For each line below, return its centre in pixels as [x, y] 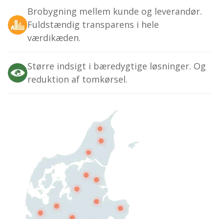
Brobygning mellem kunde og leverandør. [115, 11]
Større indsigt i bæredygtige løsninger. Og [117, 66]
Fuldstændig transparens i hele [93, 25]
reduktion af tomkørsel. [77, 79]
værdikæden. [54, 38]
